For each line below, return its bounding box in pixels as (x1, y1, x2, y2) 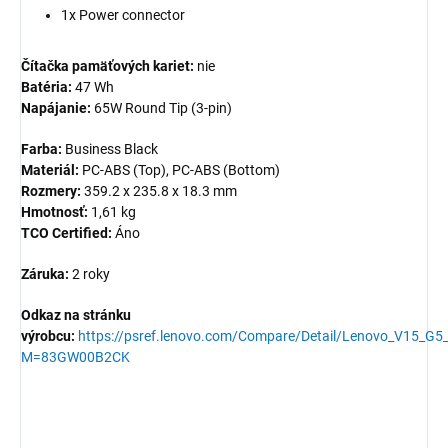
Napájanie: (21, 100, 91, 117)
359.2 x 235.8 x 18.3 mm (84, 183, 237, 200)
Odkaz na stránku (21, 307, 131, 324)
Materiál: (21, 162, 79, 179)
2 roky (72, 266, 110, 283)
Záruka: (21, 266, 69, 283)
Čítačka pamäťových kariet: (21, 58, 194, 75)
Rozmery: (21, 183, 81, 200)
